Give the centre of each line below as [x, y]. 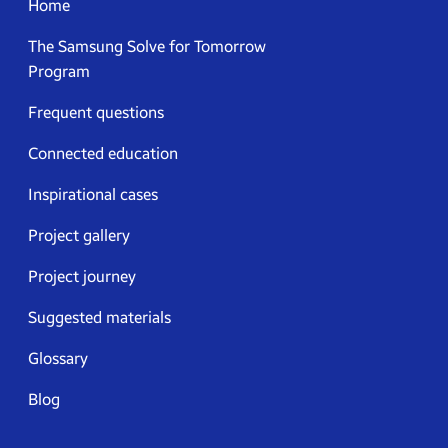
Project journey [82, 276]
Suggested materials [99, 317]
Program [59, 71]
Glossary [58, 358]
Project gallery [79, 235]
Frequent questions [96, 112]
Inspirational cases [93, 194]
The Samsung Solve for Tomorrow [147, 46]
